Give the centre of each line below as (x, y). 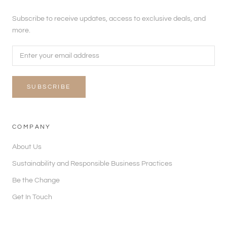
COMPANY (32, 127)
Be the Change (36, 180)
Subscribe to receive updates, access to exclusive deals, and (109, 18)
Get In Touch (32, 197)
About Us (27, 147)
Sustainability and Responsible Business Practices (92, 163)
